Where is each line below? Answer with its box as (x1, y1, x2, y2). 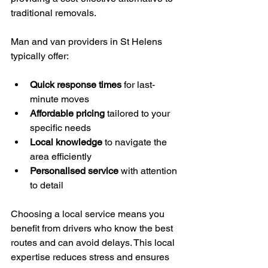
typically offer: (11, 50, 69, 62)
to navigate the (102, 136, 169, 148)
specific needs (30, 122, 91, 133)
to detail (30, 179, 63, 191)
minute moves (30, 93, 89, 105)
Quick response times (30, 79, 121, 90)
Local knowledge (30, 136, 102, 148)
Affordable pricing (30, 108, 105, 119)
